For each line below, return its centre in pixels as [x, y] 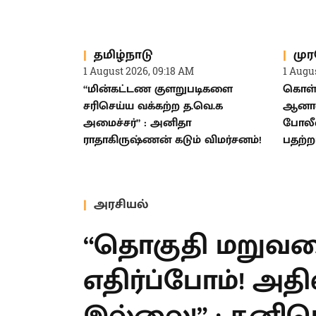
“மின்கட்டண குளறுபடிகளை [158, 90]
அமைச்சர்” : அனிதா [137, 123]
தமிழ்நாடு [123, 55]
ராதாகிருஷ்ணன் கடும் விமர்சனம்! [172, 140]
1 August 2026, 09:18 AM [139, 71]
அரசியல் [121, 204]
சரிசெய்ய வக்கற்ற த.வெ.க [153, 107]
